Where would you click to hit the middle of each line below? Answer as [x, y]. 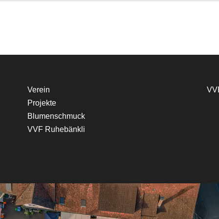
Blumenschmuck [56, 116]
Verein [39, 90]
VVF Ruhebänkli [56, 129]
